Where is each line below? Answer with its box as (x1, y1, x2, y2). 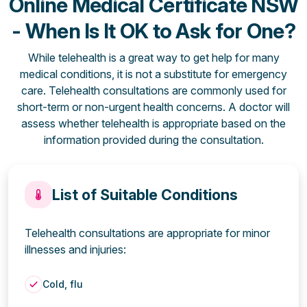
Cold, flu (42, 278, 83, 290)
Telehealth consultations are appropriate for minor (25, 225, 270, 240)
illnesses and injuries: (25, 242, 126, 256)
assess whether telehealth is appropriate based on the (21, 116, 286, 130)
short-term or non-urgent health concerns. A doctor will (17, 99, 290, 114)
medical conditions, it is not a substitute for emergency (20, 66, 287, 81)
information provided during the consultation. (43, 132, 264, 147)
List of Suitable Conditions (52, 185, 238, 204)
